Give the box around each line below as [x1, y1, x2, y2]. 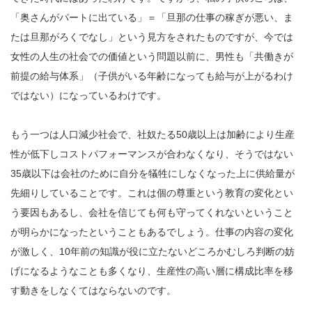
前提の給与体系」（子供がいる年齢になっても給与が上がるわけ [10, 70, 293, 81]
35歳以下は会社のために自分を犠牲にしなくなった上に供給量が [10, 167, 295, 179]
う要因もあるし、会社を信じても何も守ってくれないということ [10, 206, 293, 218]
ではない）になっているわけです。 [10, 89, 166, 101]
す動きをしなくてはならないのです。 [10, 284, 176, 296]
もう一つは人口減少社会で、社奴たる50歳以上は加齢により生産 [10, 128, 295, 140]
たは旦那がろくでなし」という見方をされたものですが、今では [10, 31, 293, 42]
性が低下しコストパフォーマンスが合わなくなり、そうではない [10, 148, 293, 159]
